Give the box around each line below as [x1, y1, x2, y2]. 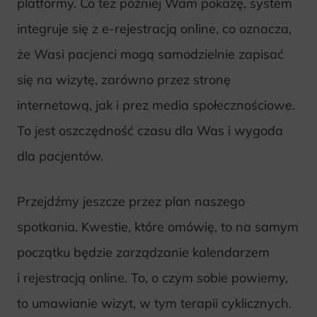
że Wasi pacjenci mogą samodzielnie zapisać [17, 45, 284, 62]
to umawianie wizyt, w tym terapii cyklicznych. [17, 295, 292, 312]
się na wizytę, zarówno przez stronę [17, 71, 231, 88]
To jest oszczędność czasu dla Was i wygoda [17, 122, 283, 139]
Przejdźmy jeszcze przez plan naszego [17, 193, 245, 210]
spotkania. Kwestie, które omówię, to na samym [17, 219, 299, 236]
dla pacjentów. [17, 147, 103, 164]
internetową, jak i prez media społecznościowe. [17, 96, 295, 113]
